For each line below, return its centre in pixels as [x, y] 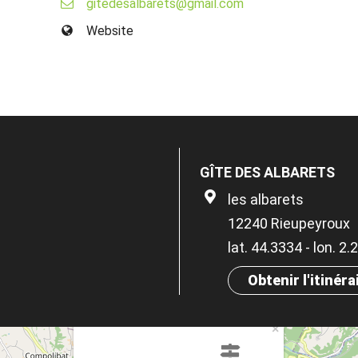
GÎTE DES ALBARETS [267, 173]
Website [110, 31]
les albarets [266, 200]
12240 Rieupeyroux [289, 224]
